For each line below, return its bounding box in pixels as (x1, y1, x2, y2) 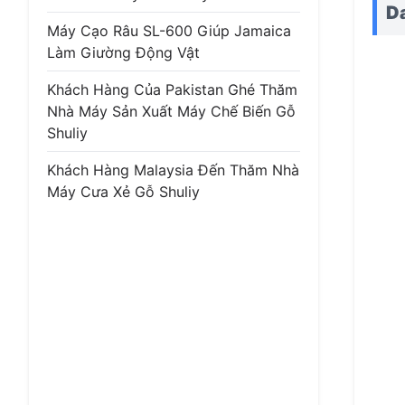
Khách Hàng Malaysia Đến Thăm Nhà (47, 161, 299, 179)
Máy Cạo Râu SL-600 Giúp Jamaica (47, 22, 291, 40)
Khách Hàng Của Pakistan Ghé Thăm (47, 80, 297, 99)
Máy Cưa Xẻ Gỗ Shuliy (47, 183, 200, 201)
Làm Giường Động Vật (47, 43, 200, 61)
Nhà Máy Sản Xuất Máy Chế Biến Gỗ (47, 102, 296, 120)
